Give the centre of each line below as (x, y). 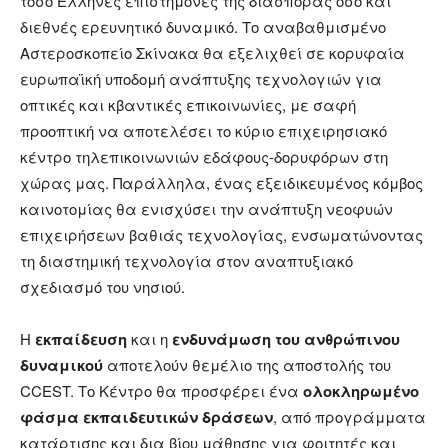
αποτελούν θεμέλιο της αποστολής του (247, 365)
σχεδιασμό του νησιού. (102, 287)
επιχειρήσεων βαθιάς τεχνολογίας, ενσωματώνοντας (221, 235)
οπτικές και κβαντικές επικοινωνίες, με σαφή (188, 105)
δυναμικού (61, 365)
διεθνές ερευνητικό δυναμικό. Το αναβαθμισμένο (203, 27)
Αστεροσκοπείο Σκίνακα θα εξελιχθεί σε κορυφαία (212, 53)
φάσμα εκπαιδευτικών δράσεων (146, 417)
